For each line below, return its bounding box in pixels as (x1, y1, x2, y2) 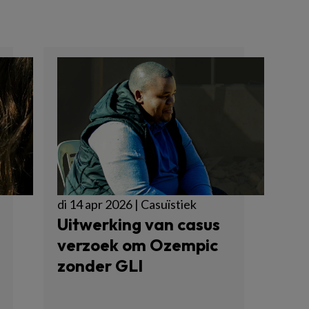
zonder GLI (57, 255, 143, 276)
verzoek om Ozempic (57, 235, 218, 255)
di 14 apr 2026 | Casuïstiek (57, 197, 197, 212)
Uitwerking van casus (57, 214, 220, 235)
